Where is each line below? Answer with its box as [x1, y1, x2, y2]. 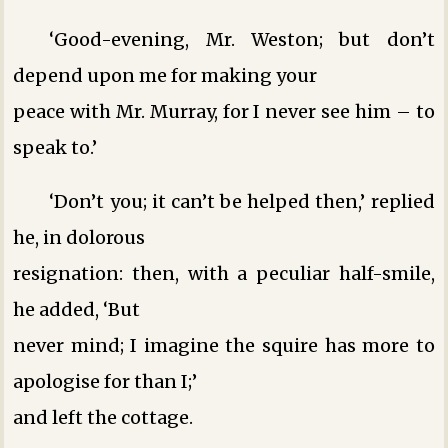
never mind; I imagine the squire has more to [13, 333, 435, 357]
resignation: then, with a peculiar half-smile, [13, 261, 435, 285]
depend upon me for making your [13, 63, 318, 87]
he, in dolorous [13, 225, 146, 249]
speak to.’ [13, 135, 98, 159]
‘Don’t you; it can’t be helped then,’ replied [49, 189, 435, 213]
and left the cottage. [13, 405, 194, 429]
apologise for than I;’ [13, 369, 198, 393]
